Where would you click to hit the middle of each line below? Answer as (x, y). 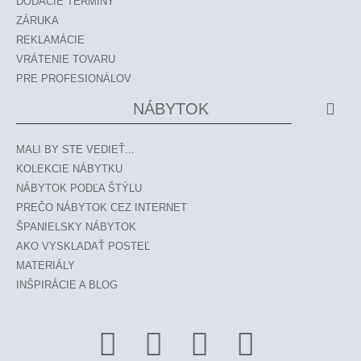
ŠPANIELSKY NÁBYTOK (76, 227)
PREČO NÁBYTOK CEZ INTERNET (102, 207)
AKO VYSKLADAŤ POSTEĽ (83, 246)
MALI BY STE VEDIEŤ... (75, 149)
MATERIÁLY (46, 266)
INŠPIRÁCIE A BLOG (67, 285)
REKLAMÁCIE (50, 40)
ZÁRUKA (37, 21)
